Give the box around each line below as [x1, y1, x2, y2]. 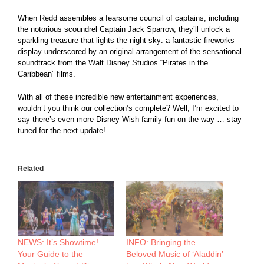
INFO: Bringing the [126, 237, 196, 247]
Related [18, 164, 44, 173]
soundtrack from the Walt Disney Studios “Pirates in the [18, 58, 208, 67]
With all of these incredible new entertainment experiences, [18, 92, 219, 101]
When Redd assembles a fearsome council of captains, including [18, 13, 239, 22]
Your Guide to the [18, 249, 83, 259]
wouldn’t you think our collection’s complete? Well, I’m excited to [18, 103, 239, 113]
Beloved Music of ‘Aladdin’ [126, 249, 223, 259]
